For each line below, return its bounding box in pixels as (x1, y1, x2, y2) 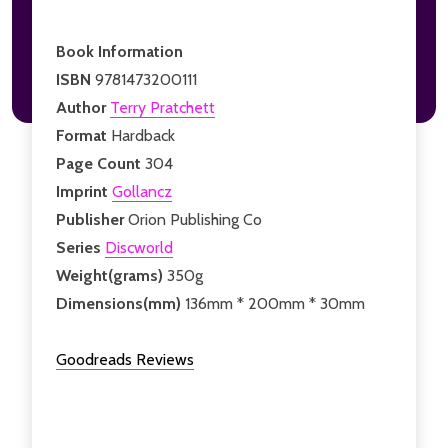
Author (56, 97, 110, 117)
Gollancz (112, 181, 172, 201)
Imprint (56, 181, 112, 201)
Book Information (56, 41, 183, 61)
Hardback (111, 125, 175, 145)
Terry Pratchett (110, 97, 215, 117)
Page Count (56, 153, 145, 173)
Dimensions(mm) (56, 293, 185, 313)
